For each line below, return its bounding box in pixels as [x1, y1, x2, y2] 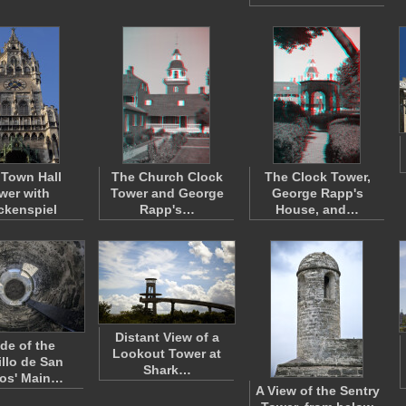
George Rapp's [271, 186, 363, 200]
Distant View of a [114, 330, 219, 344]
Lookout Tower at [112, 346, 221, 361]
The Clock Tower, [264, 169, 371, 184]
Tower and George [110, 186, 224, 200]
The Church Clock [111, 169, 223, 184]
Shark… [142, 362, 191, 377]
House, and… [275, 202, 359, 217]
